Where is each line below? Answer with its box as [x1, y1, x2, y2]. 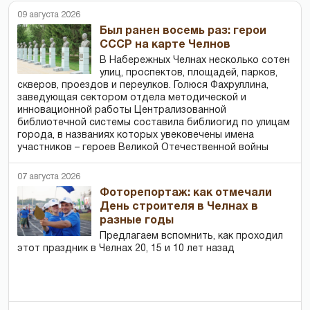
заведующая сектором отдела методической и [17, 93, 246, 102]
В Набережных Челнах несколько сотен [100, 55, 291, 65]
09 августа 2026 [17, 10, 80, 19]
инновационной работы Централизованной [17, 105, 226, 115]
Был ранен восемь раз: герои [100, 26, 267, 36]
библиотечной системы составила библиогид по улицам [17, 118, 290, 127]
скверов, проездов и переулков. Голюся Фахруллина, [17, 80, 268, 90]
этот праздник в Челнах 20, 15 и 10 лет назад [17, 244, 235, 253]
